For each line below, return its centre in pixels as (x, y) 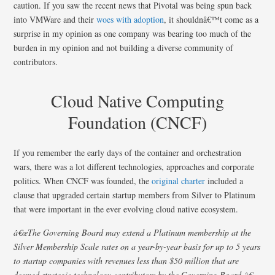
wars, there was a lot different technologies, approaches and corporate (134, 166)
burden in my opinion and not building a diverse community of (124, 47)
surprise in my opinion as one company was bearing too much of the (133, 33)
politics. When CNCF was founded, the (83, 180)
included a (224, 180)
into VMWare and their (55, 19)
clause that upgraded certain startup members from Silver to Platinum (135, 195)
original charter (179, 180)
